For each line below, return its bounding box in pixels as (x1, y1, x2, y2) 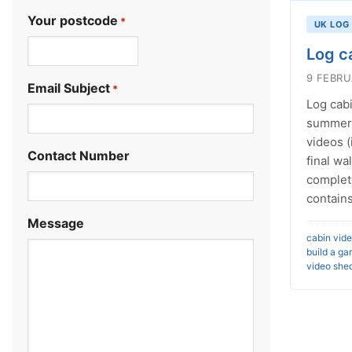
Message (27, 215, 84, 231)
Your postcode (27, 13, 118, 28)
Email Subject (27, 80, 110, 96)
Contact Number (27, 148, 130, 163)
